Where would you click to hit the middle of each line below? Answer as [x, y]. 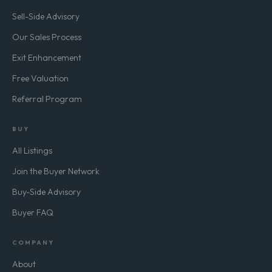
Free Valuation [40, 78]
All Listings [32, 151]
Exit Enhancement [47, 58]
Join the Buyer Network [56, 171]
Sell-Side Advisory [46, 16]
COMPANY [33, 243]
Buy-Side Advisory [46, 192]
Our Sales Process [47, 37]
